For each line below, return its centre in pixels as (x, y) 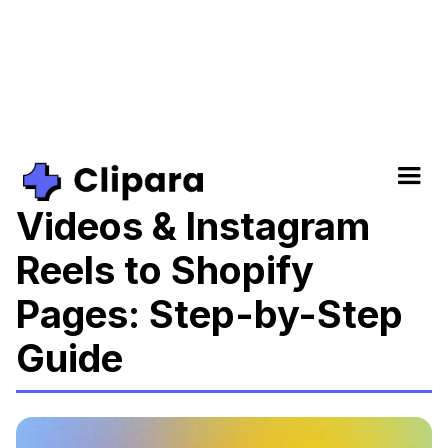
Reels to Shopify (165, 270)
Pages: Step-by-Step (209, 314)
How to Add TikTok (187, 182)
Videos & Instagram (193, 226)
